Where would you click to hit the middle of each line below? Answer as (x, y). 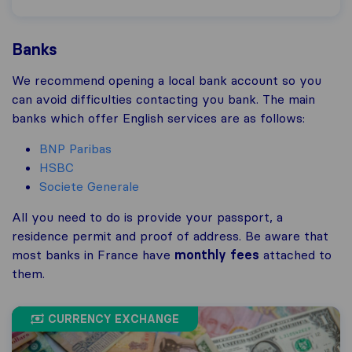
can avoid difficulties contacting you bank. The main (163, 99)
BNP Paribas (75, 149)
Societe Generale (89, 187)
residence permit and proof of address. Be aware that (170, 236)
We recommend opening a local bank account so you (167, 81)
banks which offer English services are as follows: (158, 118)
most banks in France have (93, 255)
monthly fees (217, 255)
